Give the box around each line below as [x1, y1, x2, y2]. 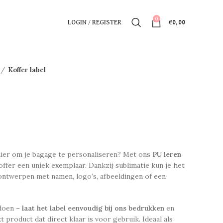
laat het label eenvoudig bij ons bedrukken [22, 204, 164, 213]
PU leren [152, 150, 181, 159]
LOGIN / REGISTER [68, 19, 121, 26]
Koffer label [8, 66, 46, 74]
